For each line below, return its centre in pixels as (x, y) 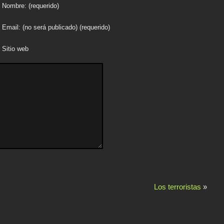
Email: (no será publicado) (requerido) (56, 28)
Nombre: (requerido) (30, 6)
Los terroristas (177, 187)
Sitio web (15, 49)
